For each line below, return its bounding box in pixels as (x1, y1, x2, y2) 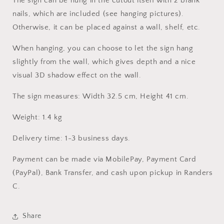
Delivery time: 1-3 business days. (12, 133, 130, 142)
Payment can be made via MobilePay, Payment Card (12, 154, 196, 163)
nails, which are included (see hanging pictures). (12, 9, 184, 18)
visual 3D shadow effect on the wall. (12, 70, 141, 79)
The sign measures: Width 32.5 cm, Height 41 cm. (12, 91, 189, 100)
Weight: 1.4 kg (12, 112, 62, 121)
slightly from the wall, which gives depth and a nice (12, 57, 196, 66)
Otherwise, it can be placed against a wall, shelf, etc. (12, 22, 201, 31)
